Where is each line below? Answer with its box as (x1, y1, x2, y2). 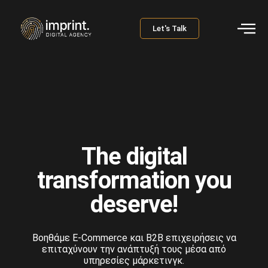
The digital (81, 142, 187, 170)
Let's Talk (153, 24, 187, 33)
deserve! (90, 190, 178, 218)
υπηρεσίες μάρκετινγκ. (84, 254, 184, 266)
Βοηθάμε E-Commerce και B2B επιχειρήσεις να (32, 232, 236, 243)
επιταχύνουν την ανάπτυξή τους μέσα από (42, 243, 226, 255)
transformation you (36, 166, 232, 194)
